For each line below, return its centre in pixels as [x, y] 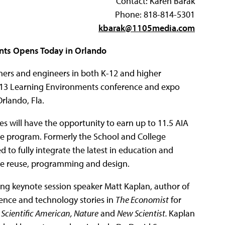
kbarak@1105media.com [147, 28]
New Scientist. [143, 213]
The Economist [142, 199]
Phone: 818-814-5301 [155, 14]
